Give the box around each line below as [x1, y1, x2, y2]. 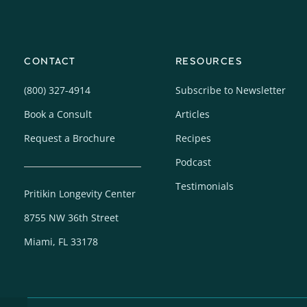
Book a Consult [24, 107, 92, 121]
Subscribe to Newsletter [175, 83, 286, 97]
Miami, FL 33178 [24, 235, 98, 248]
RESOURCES [175, 53, 243, 69]
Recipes [175, 131, 211, 145]
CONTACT [24, 53, 76, 69]
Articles [175, 107, 210, 121]
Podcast [175, 155, 211, 169]
